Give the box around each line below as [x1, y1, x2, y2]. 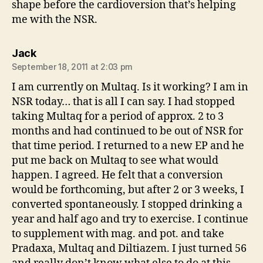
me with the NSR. [12, 12, 97, 26]
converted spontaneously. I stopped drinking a [12, 197, 242, 211]
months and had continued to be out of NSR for [12, 124, 243, 138]
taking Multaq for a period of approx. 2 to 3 [12, 109, 224, 123]
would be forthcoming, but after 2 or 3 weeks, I [12, 183, 244, 197]
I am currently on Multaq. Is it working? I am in [12, 80, 248, 94]
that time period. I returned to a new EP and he [12, 139, 244, 153]
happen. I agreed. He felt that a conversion [12, 168, 223, 182]
